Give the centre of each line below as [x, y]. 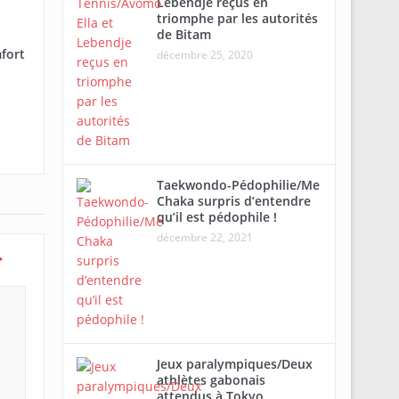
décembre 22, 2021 [204, 237]
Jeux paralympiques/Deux [234, 364]
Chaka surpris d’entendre [233, 201]
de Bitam [183, 34]
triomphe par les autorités [237, 18]
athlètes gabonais [211, 380]
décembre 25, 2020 [204, 55]
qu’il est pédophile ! [216, 217]
